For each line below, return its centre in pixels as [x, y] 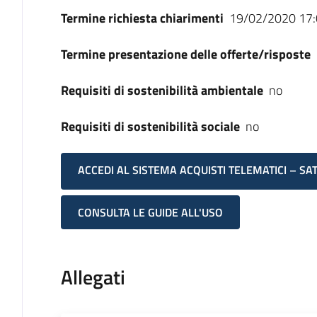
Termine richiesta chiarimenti [142, 18]
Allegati [93, 277]
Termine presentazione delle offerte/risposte [185, 54]
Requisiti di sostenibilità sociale [150, 126]
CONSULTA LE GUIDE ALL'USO [150, 213]
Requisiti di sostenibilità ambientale [162, 90]
